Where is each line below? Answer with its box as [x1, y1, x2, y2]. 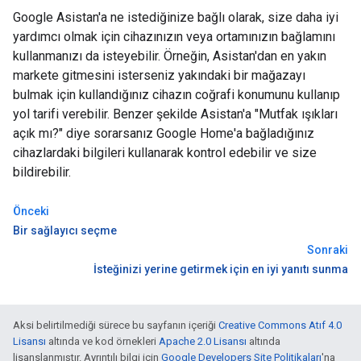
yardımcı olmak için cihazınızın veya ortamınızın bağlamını [13, 29, 335, 44]
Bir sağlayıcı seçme [13, 224, 117, 237]
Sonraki [307, 243, 348, 256]
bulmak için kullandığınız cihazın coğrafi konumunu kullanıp [13, 87, 340, 102]
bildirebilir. [13, 164, 71, 180]
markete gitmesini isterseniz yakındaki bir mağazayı [13, 68, 305, 83]
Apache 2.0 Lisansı [159, 335, 247, 347]
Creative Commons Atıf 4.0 [218, 319, 342, 331]
